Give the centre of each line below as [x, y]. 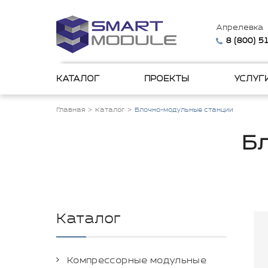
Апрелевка [239, 28]
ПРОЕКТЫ [167, 79]
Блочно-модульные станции [184, 110]
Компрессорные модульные [137, 261]
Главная [71, 110]
